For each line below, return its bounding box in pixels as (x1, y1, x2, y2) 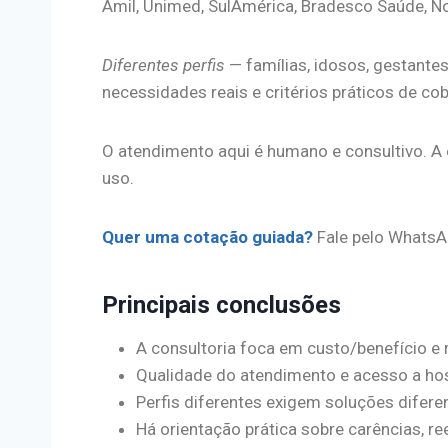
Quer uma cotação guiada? (102, 226, 313, 247)
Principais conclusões (102, 290, 341, 319)
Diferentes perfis (102, 54, 225, 75)
